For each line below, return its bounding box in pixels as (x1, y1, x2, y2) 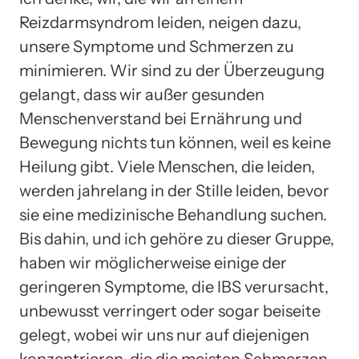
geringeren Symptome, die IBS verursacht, (19, 276, 329, 296)
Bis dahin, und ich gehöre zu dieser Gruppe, (19, 228, 334, 248)
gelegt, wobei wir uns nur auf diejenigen (19, 325, 309, 345)
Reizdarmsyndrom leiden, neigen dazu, (19, 12, 301, 32)
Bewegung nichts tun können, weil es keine (19, 132, 331, 152)
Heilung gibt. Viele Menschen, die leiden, (19, 156, 315, 176)
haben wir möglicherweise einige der (19, 252, 287, 272)
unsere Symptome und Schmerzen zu (19, 36, 294, 56)
